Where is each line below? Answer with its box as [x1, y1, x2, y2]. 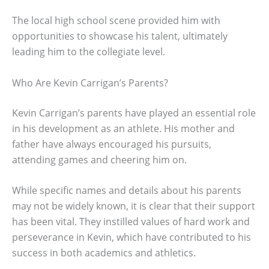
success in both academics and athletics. [12, 246, 196, 260]
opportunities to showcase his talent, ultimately [12, 29, 228, 43]
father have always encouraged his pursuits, [12, 137, 211, 151]
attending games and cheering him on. [12, 153, 187, 166]
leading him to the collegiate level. [12, 45, 165, 59]
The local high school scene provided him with [12, 14, 220, 28]
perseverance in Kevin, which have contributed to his [12, 231, 251, 244]
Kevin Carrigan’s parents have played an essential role [12, 106, 256, 119]
